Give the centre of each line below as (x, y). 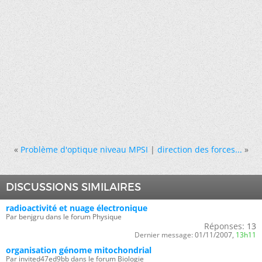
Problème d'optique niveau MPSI (84, 149)
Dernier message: (164, 235)
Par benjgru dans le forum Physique (64, 216)
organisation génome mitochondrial (79, 250)
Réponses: (224, 226)
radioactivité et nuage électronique (77, 208)
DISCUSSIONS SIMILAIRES (73, 187)
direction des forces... (199, 149)
